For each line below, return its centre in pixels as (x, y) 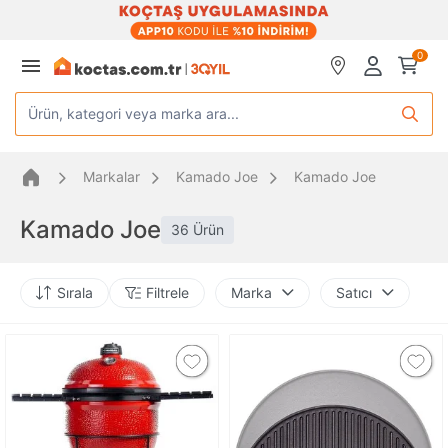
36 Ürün (197, 229)
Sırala (75, 292)
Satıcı (354, 292)
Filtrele (167, 292)
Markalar (111, 176)
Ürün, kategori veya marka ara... (133, 113)
